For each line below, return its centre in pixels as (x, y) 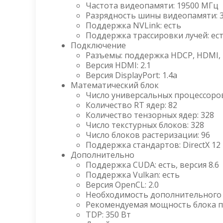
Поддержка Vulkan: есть (133, 174)
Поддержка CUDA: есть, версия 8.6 (152, 165)
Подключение (98, 45)
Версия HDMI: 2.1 (118, 65)
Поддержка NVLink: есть (133, 25)
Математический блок (115, 85)
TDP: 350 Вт (108, 214)
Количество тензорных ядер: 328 (150, 115)
